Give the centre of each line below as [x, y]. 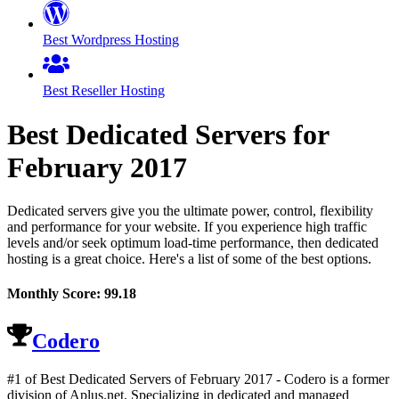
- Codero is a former [331, 379]
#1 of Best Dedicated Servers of [98, 379]
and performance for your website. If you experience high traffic [187, 227]
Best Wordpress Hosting [111, 40]
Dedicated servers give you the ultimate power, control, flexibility [190, 211]
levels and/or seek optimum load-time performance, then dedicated [193, 243]
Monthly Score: [56, 294]
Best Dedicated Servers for [168, 134]
